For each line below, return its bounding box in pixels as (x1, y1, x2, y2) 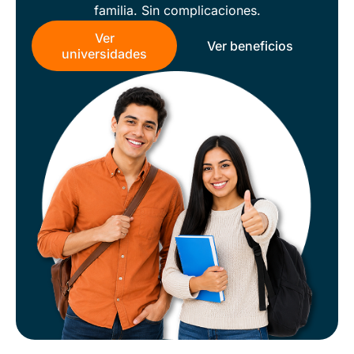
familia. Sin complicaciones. (93, 2, 261, 18)
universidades (62, 45, 147, 62)
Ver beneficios (206, 37, 293, 54)
